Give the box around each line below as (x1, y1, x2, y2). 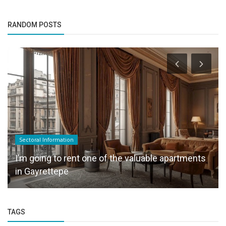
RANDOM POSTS (8, 21, 62, 29)
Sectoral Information (19, 136, 74, 143)
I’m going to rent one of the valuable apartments (15, 152, 206, 163)
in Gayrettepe (15, 165, 69, 177)
